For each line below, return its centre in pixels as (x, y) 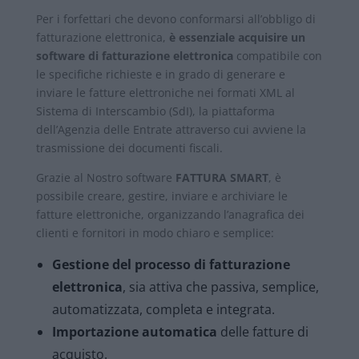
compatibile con (277, 56)
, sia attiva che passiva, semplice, (220, 287)
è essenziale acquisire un (237, 38)
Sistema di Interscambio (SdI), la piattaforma (155, 111)
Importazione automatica (134, 332)
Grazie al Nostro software (105, 178)
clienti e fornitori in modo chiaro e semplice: (155, 233)
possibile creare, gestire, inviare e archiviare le (161, 196)
